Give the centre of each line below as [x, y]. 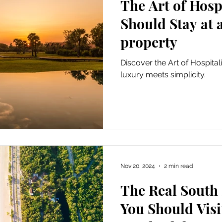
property [149, 42]
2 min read [178, 166]
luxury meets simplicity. [163, 75]
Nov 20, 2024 [138, 166]
